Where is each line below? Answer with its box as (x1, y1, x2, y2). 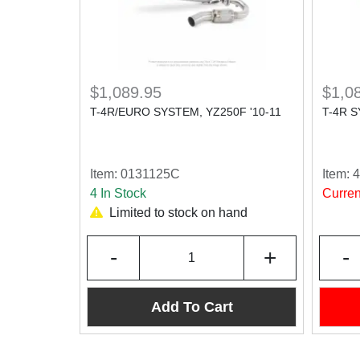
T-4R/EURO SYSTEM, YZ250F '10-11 (90, 105, 281, 118)
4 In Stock (90, 186, 146, 200)
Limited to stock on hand (109, 206, 247, 219)
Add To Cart (150, 298, 233, 315)
